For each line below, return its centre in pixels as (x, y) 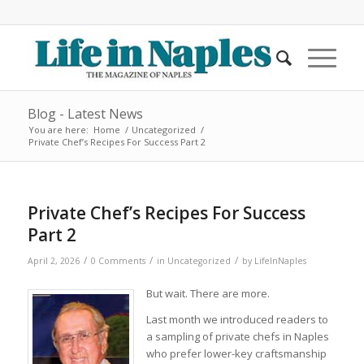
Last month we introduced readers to (237, 320)
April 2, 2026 (53, 261)
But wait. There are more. (208, 294)
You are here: (58, 130)
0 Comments (118, 261)
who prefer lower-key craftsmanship (236, 354)
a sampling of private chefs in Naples (237, 337)
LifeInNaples (280, 261)
